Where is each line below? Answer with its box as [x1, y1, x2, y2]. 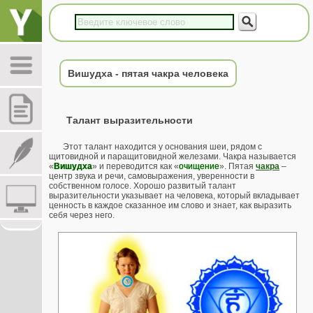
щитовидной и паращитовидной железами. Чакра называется [49, 152, 296, 162]
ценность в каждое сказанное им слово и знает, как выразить [49, 201, 291, 211]
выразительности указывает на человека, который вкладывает [49, 191, 300, 201]
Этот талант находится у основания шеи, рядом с [63, 142, 262, 152]
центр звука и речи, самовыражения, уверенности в [49, 171, 254, 182]
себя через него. [49, 210, 115, 221]
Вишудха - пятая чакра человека [68, 68, 228, 79]
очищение [179, 161, 219, 172]
